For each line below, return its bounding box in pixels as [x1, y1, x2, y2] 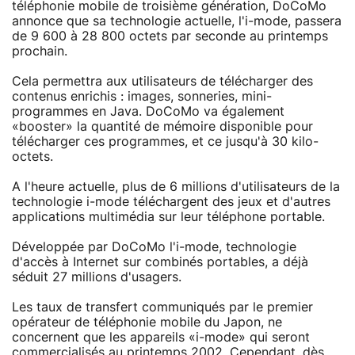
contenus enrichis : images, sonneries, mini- [12, 90, 272, 103]
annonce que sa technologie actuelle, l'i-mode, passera [12, 14, 342, 28]
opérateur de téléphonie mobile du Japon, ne [12, 315, 282, 329]
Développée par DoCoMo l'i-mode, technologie [12, 240, 296, 254]
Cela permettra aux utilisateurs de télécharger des [12, 74, 313, 88]
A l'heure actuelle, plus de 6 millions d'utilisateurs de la [12, 180, 340, 193]
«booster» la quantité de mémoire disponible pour [12, 120, 313, 133]
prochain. [12, 44, 67, 58]
